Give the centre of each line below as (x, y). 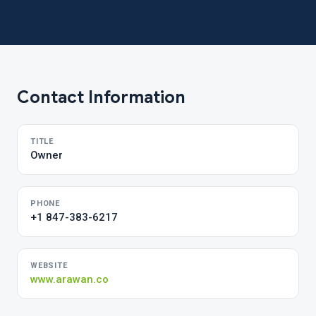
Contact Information (101, 97)
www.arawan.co (69, 279)
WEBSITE (49, 266)
